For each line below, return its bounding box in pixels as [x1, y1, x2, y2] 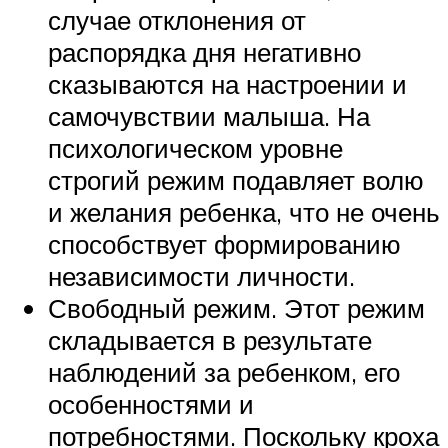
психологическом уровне [48, 132, 343, 165]
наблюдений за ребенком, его [48, 356, 400, 389]
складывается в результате [48, 324, 372, 357]
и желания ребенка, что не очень [48, 196, 440, 229]
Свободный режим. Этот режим [48, 292, 425, 325]
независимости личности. [48, 260, 355, 293]
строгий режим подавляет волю [48, 164, 424, 197]
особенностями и [48, 388, 254, 421]
